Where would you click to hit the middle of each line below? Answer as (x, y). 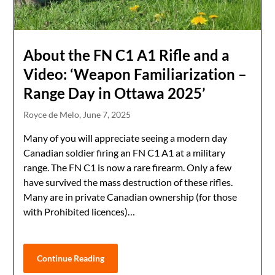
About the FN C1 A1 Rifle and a (127, 55)
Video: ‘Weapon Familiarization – (135, 74)
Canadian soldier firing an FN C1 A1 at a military (125, 153)
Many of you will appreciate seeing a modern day (126, 138)
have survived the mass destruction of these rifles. (128, 182)
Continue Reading (71, 258)
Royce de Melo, (53, 115)
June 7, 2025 (107, 115)
